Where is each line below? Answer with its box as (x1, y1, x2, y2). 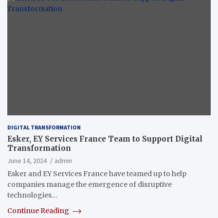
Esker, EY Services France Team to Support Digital (7, 134, 202, 144)
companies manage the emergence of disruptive (7, 180, 172, 189)
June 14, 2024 (7, 156, 47, 165)
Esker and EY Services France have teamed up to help (7, 169, 186, 179)
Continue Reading (7, 206, 71, 216)
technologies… (7, 191, 57, 200)
